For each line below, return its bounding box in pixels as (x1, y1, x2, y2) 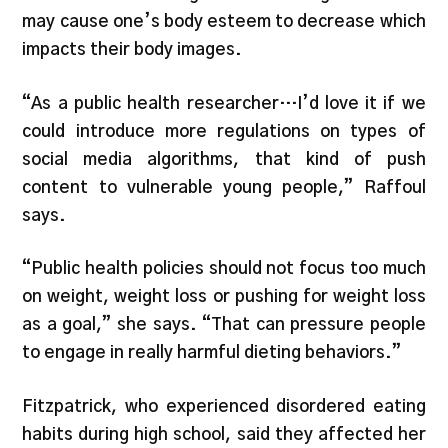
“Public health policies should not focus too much (22, 260, 426, 278)
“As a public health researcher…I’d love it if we (22, 94, 426, 112)
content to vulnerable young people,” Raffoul (22, 178, 426, 196)
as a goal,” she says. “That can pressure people (22, 316, 426, 334)
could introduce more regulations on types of (22, 122, 426, 140)
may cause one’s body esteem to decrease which (22, 13, 426, 31)
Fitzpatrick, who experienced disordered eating (22, 397, 426, 415)
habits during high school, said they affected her (22, 425, 426, 443)
